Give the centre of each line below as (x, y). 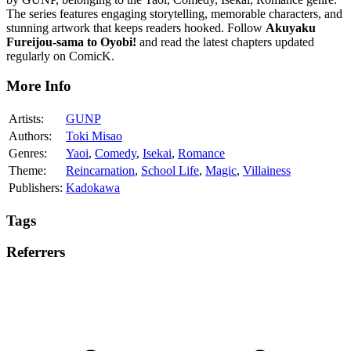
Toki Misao (94, 136)
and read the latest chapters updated (225, 42)
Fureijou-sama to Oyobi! (71, 42)
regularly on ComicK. (60, 56)
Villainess (267, 171)
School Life (170, 171)
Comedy (116, 154)
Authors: (30, 136)
